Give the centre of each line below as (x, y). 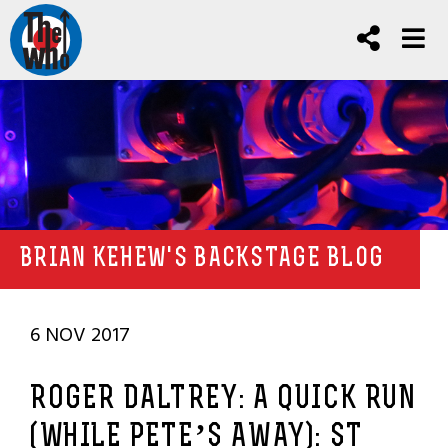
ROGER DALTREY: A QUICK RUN (223, 400)
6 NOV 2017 (80, 335)
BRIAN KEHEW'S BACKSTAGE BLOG (202, 259)
